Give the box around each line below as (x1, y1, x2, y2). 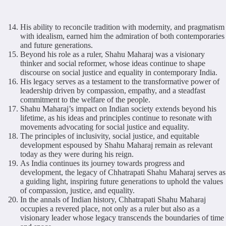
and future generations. (20, 40, 93, 49)
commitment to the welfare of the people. (20, 95, 150, 104)
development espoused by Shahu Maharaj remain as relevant (20, 140, 212, 149)
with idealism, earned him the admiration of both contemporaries (20, 31, 224, 40)
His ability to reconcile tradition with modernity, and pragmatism (20, 22, 224, 31)
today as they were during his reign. (20, 149, 134, 158)
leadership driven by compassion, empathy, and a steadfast (20, 86, 205, 95)
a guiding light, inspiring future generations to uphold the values (20, 177, 223, 186)
